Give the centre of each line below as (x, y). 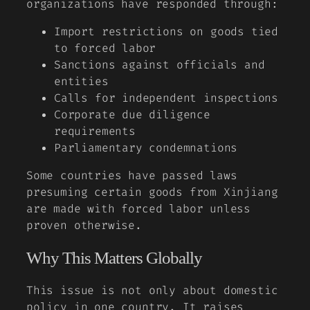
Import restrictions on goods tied (166, 32)
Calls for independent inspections (166, 98)
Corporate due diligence (132, 115)
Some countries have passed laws (132, 176)
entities (81, 82)
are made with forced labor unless (139, 209)
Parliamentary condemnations (146, 148)
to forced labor (105, 48)
